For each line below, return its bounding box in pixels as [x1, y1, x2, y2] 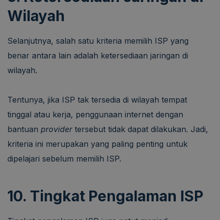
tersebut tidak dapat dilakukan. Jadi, [75, 124, 208, 134]
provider [41, 124, 75, 134]
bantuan [7, 124, 41, 134]
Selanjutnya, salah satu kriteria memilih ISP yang [7, 35, 189, 46]
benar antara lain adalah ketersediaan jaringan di [7, 50, 188, 60]
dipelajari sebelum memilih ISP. [7, 153, 121, 164]
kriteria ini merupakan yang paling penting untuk [7, 138, 188, 149]
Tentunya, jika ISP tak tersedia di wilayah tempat [7, 94, 187, 105]
